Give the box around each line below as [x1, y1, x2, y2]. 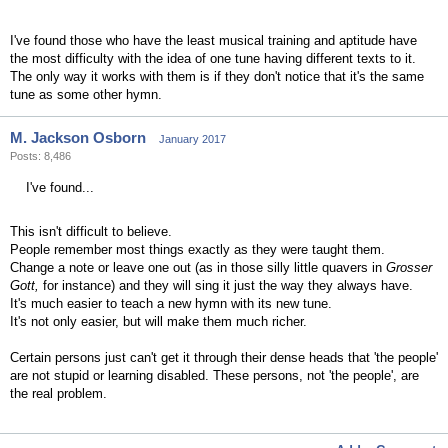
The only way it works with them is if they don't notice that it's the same [10, 69, 424, 84]
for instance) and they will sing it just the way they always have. [39, 278, 413, 293]
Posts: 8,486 [10, 150, 71, 162]
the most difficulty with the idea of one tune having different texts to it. [10, 51, 416, 66]
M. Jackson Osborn [10, 129, 146, 146]
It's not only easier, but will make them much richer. [10, 314, 307, 329]
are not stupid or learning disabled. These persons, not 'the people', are [10, 368, 419, 383]
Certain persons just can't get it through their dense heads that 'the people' [10, 350, 438, 365]
